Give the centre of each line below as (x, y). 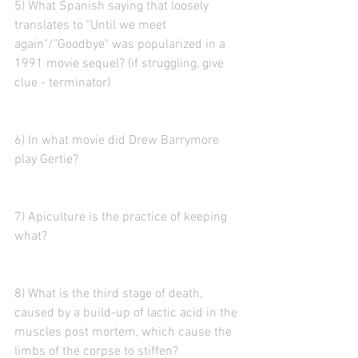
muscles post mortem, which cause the (125, 332)
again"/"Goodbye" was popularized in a (121, 45)
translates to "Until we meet (92, 26)
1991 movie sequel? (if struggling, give (121, 64)
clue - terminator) (62, 83)
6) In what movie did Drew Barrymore (118, 141)
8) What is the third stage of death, (110, 294)
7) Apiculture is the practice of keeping (122, 217)
